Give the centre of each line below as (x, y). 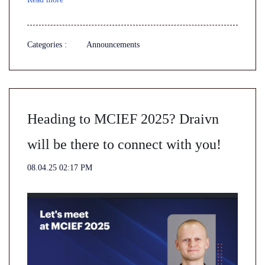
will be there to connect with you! (124, 144)
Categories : (47, 45)
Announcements (113, 45)
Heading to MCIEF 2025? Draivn (123, 119)
